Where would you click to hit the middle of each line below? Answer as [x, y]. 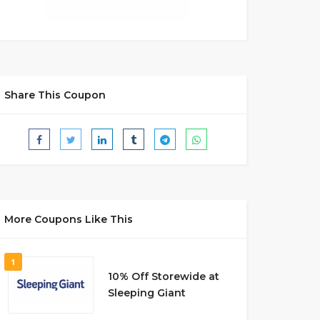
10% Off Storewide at [163, 276]
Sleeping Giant [146, 293]
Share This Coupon [55, 95]
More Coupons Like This [68, 219]
